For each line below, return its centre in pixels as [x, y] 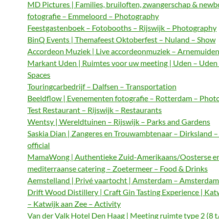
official [39, 145]
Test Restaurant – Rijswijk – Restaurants [95, 110]
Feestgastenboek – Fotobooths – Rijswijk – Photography [122, 28]
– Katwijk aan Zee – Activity [74, 204]
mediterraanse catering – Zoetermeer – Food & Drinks [118, 168]
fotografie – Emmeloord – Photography [93, 16]
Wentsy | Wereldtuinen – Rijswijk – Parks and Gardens [119, 121]
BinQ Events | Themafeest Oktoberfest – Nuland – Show [121, 39]
